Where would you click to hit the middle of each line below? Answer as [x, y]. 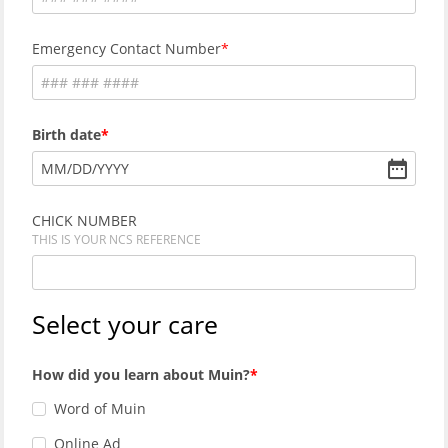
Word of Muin [100, 409]
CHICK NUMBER [84, 220]
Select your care [125, 323]
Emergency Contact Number [126, 49]
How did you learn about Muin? [141, 374]
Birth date [66, 135]
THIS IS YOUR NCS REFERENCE [116, 239]
